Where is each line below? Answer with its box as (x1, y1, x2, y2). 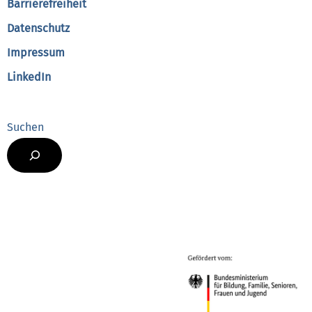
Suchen (7, 120, 44, 134)
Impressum (7, 45, 65, 59)
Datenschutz (7, 21, 70, 35)
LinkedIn (7, 70, 51, 84)
